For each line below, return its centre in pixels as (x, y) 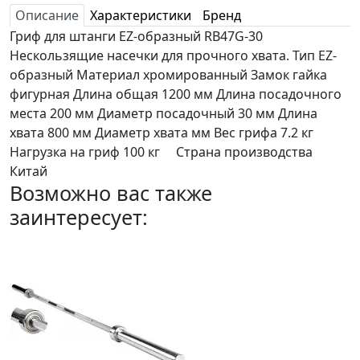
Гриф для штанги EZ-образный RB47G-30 (136, 36)
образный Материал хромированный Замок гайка (168, 74)
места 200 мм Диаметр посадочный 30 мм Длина (164, 113)
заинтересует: (79, 217)
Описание (47, 15)
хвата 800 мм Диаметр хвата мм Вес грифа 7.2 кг (162, 132)
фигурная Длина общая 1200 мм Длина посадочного (176, 94)
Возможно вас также (111, 192)
